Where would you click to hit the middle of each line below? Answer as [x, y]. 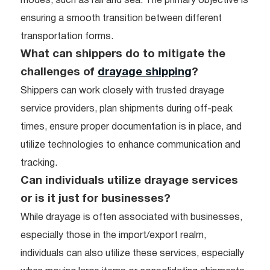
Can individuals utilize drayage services [129, 181]
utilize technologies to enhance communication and [130, 145]
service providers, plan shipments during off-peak [127, 109]
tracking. [39, 163]
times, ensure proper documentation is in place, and [131, 127]
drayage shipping [145, 72]
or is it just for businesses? [96, 199]
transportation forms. [67, 36]
